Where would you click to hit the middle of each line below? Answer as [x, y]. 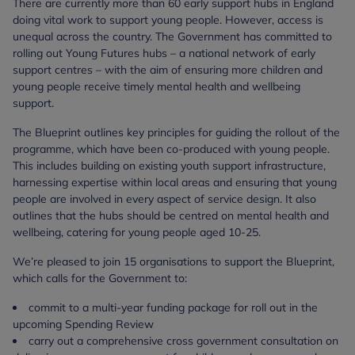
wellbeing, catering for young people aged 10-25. [137, 233]
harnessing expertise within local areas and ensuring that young [175, 183]
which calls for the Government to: [100, 279]
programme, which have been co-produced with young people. [171, 149]
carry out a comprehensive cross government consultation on [183, 341]
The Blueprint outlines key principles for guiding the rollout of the [176, 133]
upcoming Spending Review [83, 324]
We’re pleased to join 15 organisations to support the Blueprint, [174, 262]
